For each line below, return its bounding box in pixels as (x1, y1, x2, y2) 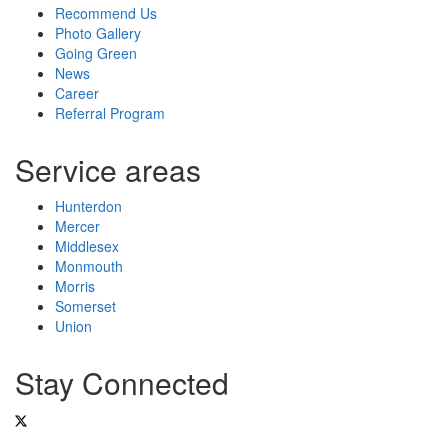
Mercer (55, 215, 100, 236)
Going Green (55, 42, 137, 63)
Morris (55, 275, 95, 296)
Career (55, 82, 99, 103)
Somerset (55, 295, 116, 316)
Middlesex (55, 235, 119, 256)
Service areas (15, 147, 201, 191)
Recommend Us (55, 2, 157, 23)
